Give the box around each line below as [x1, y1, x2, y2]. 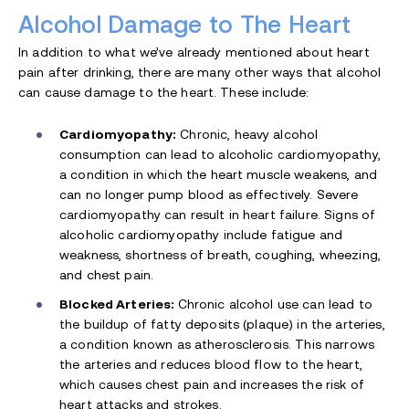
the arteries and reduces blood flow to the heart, [59, 356, 362, 372]
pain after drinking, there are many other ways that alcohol [18, 64, 382, 79]
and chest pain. [59, 267, 154, 282]
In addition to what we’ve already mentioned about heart [18, 44, 370, 59]
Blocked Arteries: [59, 296, 178, 311]
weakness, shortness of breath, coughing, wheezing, [59, 246, 382, 262]
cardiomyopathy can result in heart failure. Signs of [59, 206, 376, 222]
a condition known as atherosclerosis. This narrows [59, 336, 375, 351]
